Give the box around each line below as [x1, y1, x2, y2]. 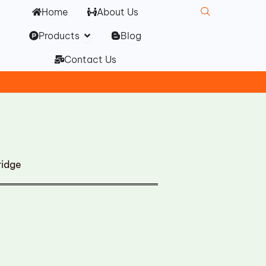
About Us [97, 6, 139, 18]
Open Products [82, 27, 153, 39]
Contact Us [64, 53, 116, 65]
